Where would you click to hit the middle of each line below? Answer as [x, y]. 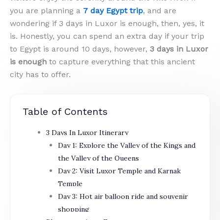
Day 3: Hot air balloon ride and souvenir [123, 196]
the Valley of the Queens [98, 158]
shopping [74, 209]
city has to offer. [40, 74]
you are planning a [46, 11]
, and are [160, 11]
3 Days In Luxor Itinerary [87, 132]
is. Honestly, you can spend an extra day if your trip [107, 36]
